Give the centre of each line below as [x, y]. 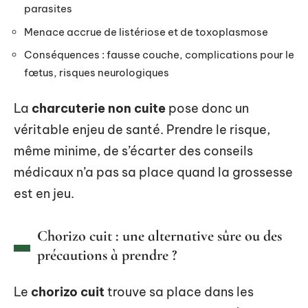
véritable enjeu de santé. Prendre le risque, [142, 129]
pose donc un [207, 108]
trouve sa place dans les [179, 291]
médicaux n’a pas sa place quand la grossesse [153, 172]
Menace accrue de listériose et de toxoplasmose [146, 32]
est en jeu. [44, 193]
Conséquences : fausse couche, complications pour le [159, 55]
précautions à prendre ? [107, 255]
